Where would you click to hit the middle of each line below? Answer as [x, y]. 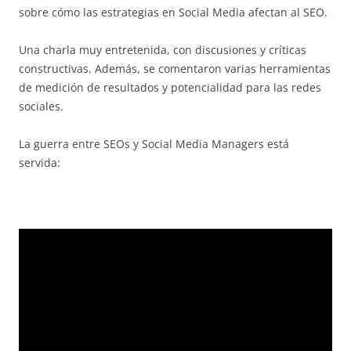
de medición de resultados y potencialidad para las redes [170, 87]
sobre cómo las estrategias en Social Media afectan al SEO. [173, 12]
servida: [40, 163]
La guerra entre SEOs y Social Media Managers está [154, 144]
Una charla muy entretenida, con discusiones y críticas [163, 50]
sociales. [41, 106]
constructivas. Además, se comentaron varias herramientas [175, 69]
